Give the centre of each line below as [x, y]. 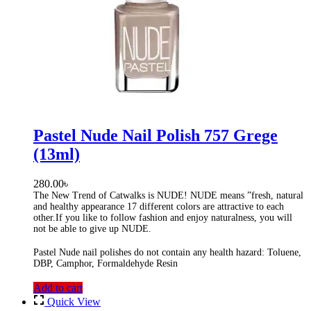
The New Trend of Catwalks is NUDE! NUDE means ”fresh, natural [168, 195]
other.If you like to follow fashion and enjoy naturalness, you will [163, 217]
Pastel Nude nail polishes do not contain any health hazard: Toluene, [167, 253]
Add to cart [58, 288]
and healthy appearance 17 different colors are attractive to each [159, 206]
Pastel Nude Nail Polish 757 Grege [155, 135]
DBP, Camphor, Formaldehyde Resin [106, 264]
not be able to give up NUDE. [92, 228]
